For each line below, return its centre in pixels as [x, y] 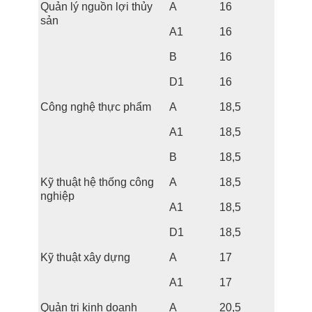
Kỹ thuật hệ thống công [97, 182]
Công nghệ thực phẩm [95, 107]
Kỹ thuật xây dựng [85, 257]
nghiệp [57, 196]
